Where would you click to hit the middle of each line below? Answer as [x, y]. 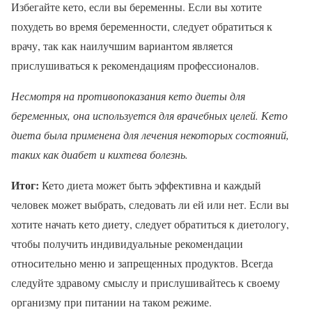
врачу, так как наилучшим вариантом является [122, 45]
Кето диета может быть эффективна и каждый [150, 185]
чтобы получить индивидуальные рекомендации [127, 243]
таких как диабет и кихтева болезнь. [100, 154]
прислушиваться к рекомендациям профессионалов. [135, 65]
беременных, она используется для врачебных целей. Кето [149, 115]
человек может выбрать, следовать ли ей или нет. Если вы [150, 204]
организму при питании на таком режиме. [111, 302]
